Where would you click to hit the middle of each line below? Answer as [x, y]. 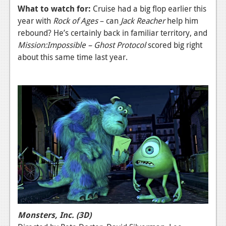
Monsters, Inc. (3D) [54, 215]
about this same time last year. [73, 57]
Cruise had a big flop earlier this [149, 8]
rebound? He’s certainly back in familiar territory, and [112, 33]
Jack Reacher [143, 20]
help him [182, 20]
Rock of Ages [75, 20]
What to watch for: [54, 8]
